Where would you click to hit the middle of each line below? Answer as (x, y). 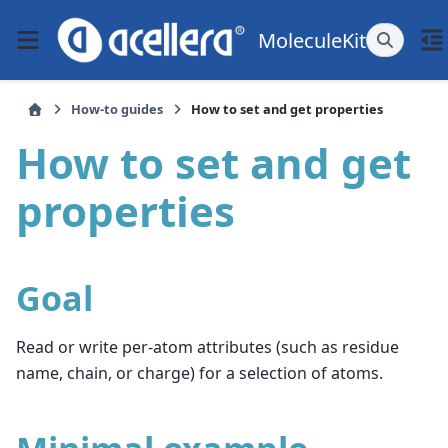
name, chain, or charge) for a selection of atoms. (199, 373)
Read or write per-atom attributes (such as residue (207, 347)
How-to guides (117, 109)
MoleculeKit (312, 40)
